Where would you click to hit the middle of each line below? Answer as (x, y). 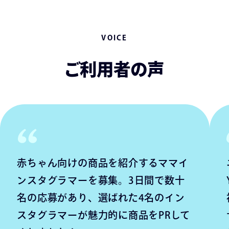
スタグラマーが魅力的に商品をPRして (104, 215)
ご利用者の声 (114, 69)
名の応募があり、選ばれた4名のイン (101, 198)
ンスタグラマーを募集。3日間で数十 (101, 180)
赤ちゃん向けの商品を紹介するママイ (103, 163)
